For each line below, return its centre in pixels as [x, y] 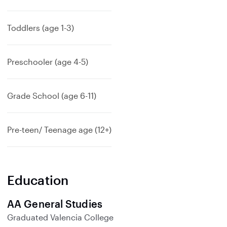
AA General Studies [55, 204]
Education [38, 180]
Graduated [28, 217]
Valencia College [81, 217]
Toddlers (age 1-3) [41, 28]
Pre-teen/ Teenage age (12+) [59, 129]
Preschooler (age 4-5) [48, 62]
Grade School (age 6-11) [52, 96]
